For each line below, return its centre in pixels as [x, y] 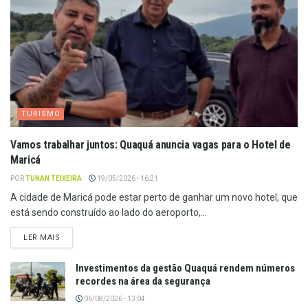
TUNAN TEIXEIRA [54, 178]
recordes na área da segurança [143, 281]
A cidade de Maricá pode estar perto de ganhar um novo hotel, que [154, 197]
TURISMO [41, 114]
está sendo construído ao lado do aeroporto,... [109, 212]
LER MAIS [42, 238]
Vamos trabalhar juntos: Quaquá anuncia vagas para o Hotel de [151, 145]
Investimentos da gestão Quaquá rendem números [185, 268]
